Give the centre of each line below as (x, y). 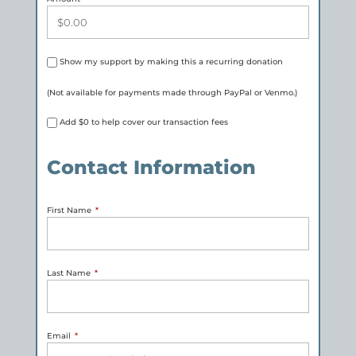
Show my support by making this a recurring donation (171, 61)
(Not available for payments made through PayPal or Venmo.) (172, 92)
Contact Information (151, 167)
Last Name (68, 273)
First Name (69, 210)
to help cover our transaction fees (158, 122)
